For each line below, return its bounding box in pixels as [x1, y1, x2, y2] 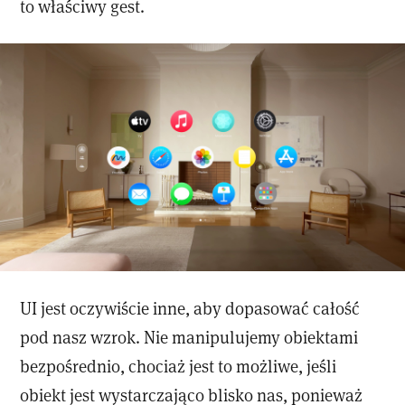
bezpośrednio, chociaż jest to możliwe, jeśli [20, 354, 337, 378]
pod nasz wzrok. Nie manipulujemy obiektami [20, 325, 359, 349]
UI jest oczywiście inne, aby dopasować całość [20, 297, 361, 320]
